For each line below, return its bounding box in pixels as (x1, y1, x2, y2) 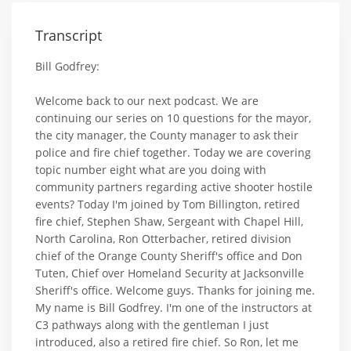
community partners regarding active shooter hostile (35, 179, 313, 194)
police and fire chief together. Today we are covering (35, 144, 311, 160)
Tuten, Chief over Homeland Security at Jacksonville (35, 265, 304, 280)
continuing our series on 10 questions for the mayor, (35, 110, 311, 125)
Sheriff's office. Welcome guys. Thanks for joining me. (35, 282, 315, 298)
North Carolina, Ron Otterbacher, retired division (35, 230, 291, 246)
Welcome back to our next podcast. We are (35, 92, 259, 108)
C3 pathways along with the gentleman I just (35, 317, 269, 332)
